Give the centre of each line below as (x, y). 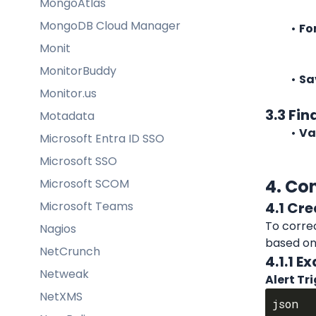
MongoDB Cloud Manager (110, 25)
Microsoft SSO (78, 161)
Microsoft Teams (86, 206)
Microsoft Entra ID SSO (102, 138)
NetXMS (61, 296)
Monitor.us (68, 93)
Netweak (64, 274)
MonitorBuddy (78, 71)
